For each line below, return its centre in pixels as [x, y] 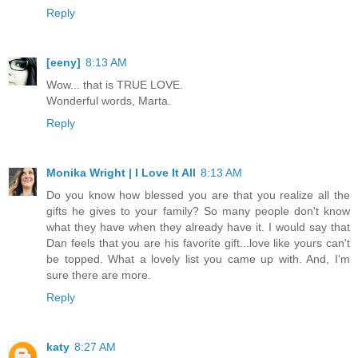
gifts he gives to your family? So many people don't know [198, 211]
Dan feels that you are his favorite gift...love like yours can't [198, 243]
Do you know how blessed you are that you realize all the [198, 195]
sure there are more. [99, 275]
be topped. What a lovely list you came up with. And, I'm [198, 259]
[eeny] [64, 63]
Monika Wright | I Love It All [121, 173]
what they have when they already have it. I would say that [198, 227]
